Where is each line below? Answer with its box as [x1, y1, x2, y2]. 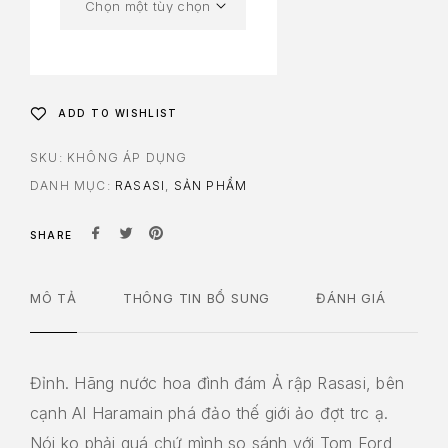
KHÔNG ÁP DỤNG [67, 150, 188, 166]
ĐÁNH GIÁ [316, 290, 386, 307]
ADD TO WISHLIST [58, 107, 178, 120]
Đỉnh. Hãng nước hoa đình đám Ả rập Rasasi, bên [30, 373, 405, 394]
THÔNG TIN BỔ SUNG [122, 290, 271, 307]
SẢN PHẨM [173, 178, 248, 194]
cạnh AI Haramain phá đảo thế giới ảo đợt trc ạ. [30, 403, 389, 424]
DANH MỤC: [30, 178, 115, 194]
